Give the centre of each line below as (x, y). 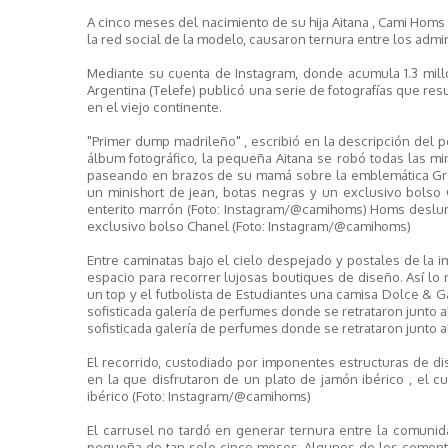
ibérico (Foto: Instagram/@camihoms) (199, 396)
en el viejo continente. (154, 107)
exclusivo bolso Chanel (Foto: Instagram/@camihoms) (249, 226)
